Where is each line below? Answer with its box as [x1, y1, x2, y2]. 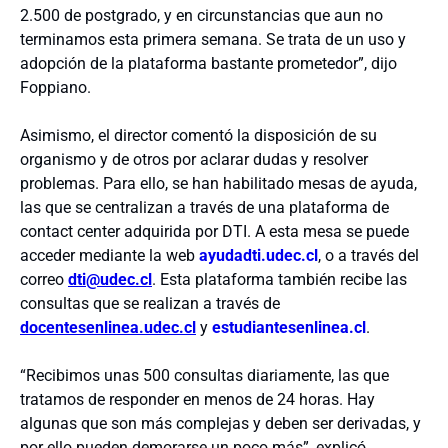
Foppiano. [20, 78, 91, 97]
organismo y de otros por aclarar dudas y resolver [20, 150, 368, 169]
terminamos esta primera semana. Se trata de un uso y [20, 30, 406, 49]
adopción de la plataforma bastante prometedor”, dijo [20, 54, 397, 73]
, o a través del [318, 246, 419, 265]
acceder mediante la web [20, 246, 199, 265]
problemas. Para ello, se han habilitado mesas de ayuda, [20, 174, 417, 193]
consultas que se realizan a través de [20, 294, 280, 313]
